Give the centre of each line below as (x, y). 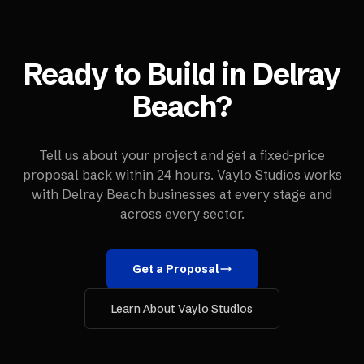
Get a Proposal (175, 269)
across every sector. (182, 214)
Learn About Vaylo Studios (182, 309)
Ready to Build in (138, 74)
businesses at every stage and (239, 194)
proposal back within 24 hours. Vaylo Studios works (182, 175)
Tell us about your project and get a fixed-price (182, 155)
